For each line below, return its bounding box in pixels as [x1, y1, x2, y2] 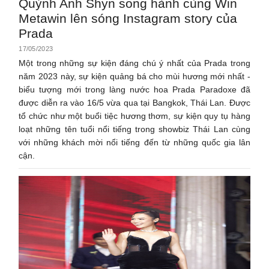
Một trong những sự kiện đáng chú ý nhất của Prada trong [19, 58, 250, 68]
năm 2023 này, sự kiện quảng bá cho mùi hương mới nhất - [19, 71, 250, 81]
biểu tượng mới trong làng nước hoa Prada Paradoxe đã [19, 84, 250, 94]
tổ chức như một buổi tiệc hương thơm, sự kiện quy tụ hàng [19, 110, 250, 121]
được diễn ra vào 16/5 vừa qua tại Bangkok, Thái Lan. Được [19, 97, 250, 107]
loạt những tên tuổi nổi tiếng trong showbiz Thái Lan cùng [19, 124, 250, 134]
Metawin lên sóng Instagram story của [19, 11, 238, 25]
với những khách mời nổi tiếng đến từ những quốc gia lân [19, 137, 250, 147]
